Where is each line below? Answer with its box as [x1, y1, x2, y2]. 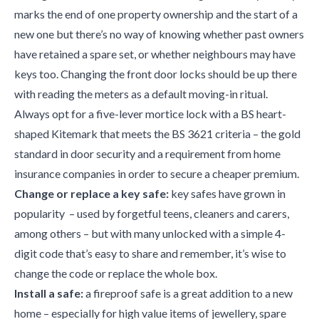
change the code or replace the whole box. [14, 266, 217, 280]
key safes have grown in [169, 187, 286, 200]
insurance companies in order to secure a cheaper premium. [14, 167, 299, 180]
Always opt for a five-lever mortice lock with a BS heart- [14, 107, 286, 120]
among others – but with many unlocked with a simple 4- [14, 226, 286, 240]
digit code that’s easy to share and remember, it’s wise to [14, 246, 286, 260]
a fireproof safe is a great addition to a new [83, 286, 293, 300]
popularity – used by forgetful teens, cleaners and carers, [14, 206, 289, 220]
